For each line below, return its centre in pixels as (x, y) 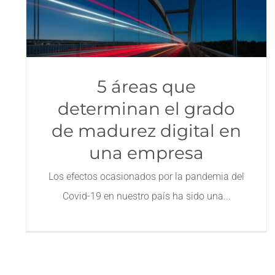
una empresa (147, 153)
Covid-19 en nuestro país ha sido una (143, 196)
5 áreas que (147, 87)
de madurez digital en (147, 131)
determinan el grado (147, 109)
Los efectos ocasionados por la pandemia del (147, 176)
